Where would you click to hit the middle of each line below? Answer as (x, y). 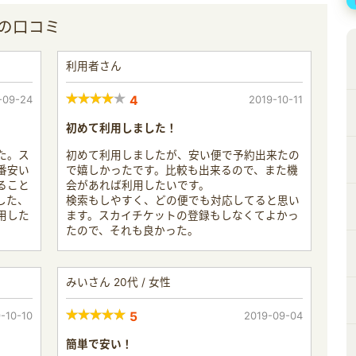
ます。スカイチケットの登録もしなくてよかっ (182, 215)
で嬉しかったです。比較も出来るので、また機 (182, 170)
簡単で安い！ (99, 344)
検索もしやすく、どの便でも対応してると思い (183, 200)
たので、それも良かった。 (132, 230)
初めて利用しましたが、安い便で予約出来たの (183, 155)
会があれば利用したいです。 (138, 185)
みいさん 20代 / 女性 (118, 282)
